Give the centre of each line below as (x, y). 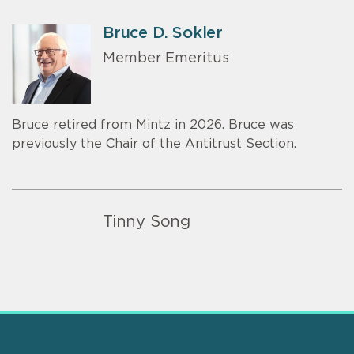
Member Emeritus (166, 59)
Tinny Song (147, 222)
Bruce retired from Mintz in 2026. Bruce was (153, 124)
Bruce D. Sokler (163, 33)
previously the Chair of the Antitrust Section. (154, 143)
